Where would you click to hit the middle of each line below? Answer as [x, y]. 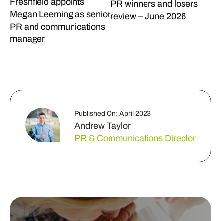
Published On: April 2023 [112, 114]
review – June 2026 [148, 17]
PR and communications [57, 27]
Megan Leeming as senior [60, 14]
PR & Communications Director [135, 138]
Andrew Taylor [102, 126]
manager [27, 39]
